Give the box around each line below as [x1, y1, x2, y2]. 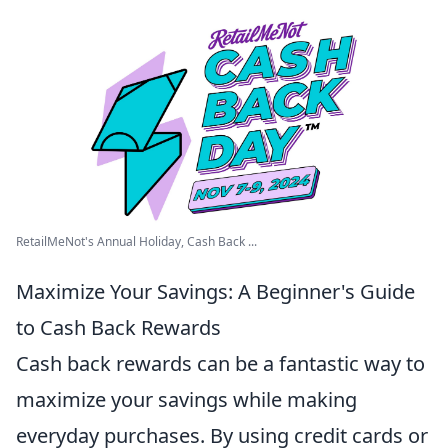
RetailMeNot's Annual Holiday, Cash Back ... [16, 232, 257, 250]
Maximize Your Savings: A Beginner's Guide [16, 277, 415, 305]
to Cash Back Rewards [16, 313, 221, 341]
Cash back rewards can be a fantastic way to [16, 349, 425, 377]
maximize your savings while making [16, 385, 357, 413]
